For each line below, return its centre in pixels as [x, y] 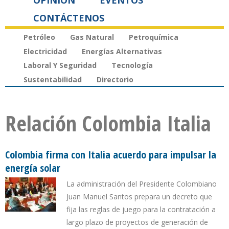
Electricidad [45, 51]
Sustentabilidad [53, 80]
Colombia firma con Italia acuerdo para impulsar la [111, 155]
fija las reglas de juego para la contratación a [141, 210]
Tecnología [132, 65]
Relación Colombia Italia [108, 123]
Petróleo [39, 37]
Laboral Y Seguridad [60, 65]
